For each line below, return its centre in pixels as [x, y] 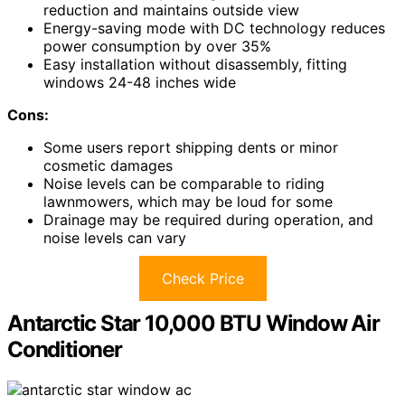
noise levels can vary [115, 238]
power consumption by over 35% [157, 47]
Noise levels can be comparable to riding [184, 184]
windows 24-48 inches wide [140, 83]
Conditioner [65, 350]
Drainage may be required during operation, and [208, 220]
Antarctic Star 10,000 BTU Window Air [193, 324]
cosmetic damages [108, 166]
